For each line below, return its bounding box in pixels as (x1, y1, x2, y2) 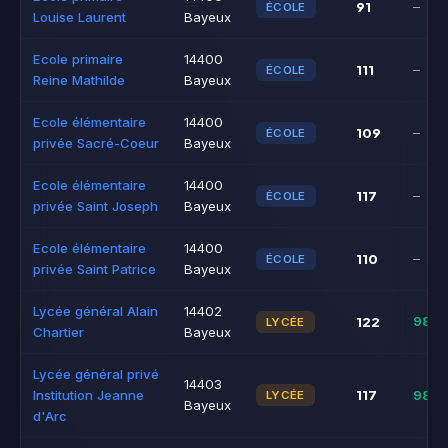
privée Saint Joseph (33, 198, 158, 214)
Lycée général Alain (33, 303, 158, 319)
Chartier (33, 324, 84, 340)
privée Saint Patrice (33, 261, 156, 277)
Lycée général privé (33, 366, 159, 382)
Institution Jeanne (33, 387, 144, 403)
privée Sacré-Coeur (33, 135, 159, 151)
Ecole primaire (33, 51, 123, 67)
